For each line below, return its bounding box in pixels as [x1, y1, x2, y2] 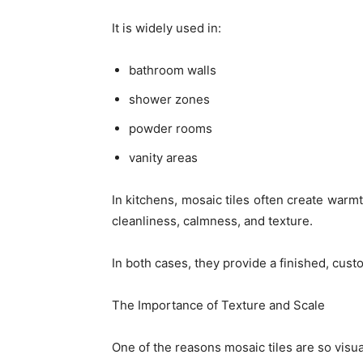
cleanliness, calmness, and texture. [112, 212, 313, 228]
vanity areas [129, 149, 198, 165]
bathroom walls [129, 62, 216, 78]
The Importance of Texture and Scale [112, 297, 325, 313]
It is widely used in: [112, 19, 221, 36]
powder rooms [129, 120, 212, 136]
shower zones [129, 91, 210, 107]
